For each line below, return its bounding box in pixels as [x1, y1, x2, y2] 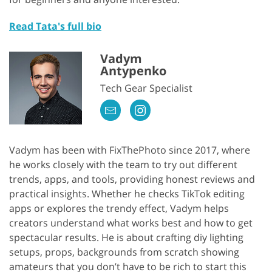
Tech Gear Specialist [100, 81, 192, 95]
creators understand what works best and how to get [9, 216, 253, 229]
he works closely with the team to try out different [9, 157, 237, 171]
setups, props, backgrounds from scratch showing [9, 245, 239, 259]
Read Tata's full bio [9, 19, 101, 33]
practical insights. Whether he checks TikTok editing [9, 186, 245, 200]
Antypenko [100, 63, 166, 80]
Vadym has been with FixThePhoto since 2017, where [9, 143, 250, 157]
